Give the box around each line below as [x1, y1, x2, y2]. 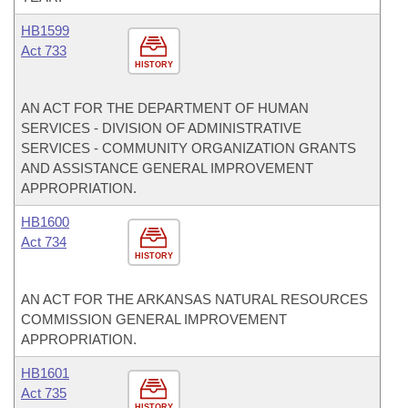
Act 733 [21, 43, 66, 58]
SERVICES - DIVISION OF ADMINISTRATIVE [21, 120, 301, 136]
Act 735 [21, 385, 66, 401]
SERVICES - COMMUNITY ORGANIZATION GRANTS [21, 140, 356, 156]
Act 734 [21, 234, 66, 250]
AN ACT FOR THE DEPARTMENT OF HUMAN [21, 100, 309, 116]
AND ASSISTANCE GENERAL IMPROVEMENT [21, 160, 313, 176]
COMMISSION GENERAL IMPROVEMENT [21, 311, 287, 327]
